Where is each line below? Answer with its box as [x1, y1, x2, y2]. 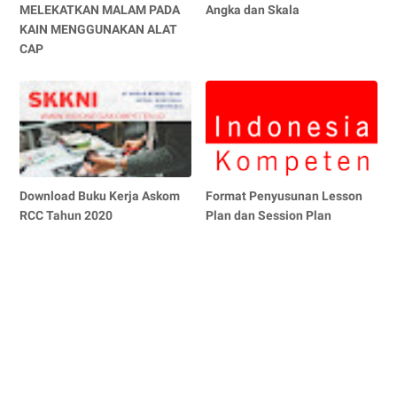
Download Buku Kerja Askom [19, 188, 180, 203]
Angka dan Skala [206, 2, 300, 17]
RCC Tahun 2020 [19, 207, 113, 222]
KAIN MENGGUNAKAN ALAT [19, 21, 177, 36]
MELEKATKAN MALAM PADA [19, 2, 180, 17]
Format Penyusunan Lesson [206, 188, 363, 203]
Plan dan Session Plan [206, 207, 332, 222]
